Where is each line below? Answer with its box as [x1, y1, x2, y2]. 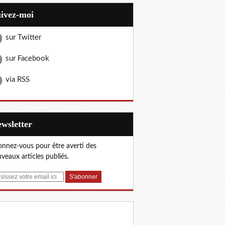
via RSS [6, 76, 30, 83]
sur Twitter [6, 34, 41, 41]
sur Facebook [6, 55, 49, 62]
